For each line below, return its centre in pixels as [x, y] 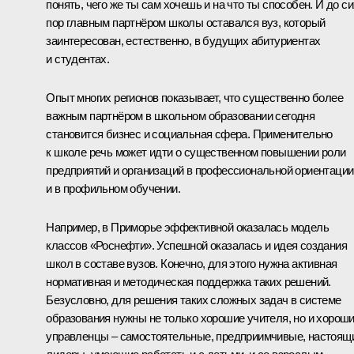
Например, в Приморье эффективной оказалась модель [187, 227]
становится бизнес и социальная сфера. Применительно [189, 134]
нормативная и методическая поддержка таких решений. [188, 281]
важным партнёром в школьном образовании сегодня [181, 115]
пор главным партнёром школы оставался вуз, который [186, 22]
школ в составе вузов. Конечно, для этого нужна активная [192, 263]
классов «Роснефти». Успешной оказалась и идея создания [196, 245]
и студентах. [78, 58]
